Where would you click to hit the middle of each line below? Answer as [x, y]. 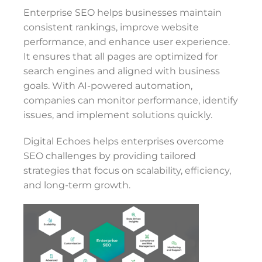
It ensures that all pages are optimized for [120, 56]
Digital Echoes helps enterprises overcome [124, 141]
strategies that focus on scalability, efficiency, [127, 170]
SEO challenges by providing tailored [110, 156]
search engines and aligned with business [122, 71]
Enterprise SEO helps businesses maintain [123, 13]
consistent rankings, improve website [111, 27]
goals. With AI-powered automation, [108, 86]
